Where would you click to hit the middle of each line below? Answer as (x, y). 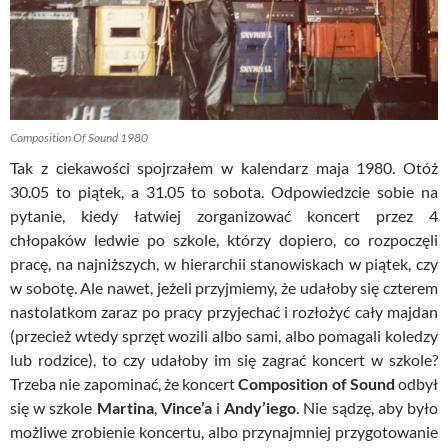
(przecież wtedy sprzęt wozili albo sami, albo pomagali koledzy (224, 335)
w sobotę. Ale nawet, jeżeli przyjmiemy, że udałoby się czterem (224, 287)
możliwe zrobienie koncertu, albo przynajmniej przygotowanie (224, 431)
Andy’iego (260, 407)
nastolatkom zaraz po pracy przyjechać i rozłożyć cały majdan (224, 311)
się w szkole (53, 407)
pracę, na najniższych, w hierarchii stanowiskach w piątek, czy (224, 263)
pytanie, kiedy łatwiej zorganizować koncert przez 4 (224, 215)
